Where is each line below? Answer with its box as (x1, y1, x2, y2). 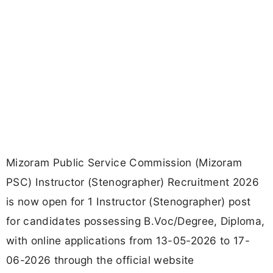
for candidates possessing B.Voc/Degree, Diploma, (6, 214, 265, 228)
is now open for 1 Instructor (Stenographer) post (6, 195, 251, 208)
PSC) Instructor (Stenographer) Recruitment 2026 (6, 175, 260, 189)
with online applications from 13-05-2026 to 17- (6, 234, 250, 247)
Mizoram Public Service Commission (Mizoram (6, 156, 243, 169)
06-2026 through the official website (6, 253, 194, 267)
